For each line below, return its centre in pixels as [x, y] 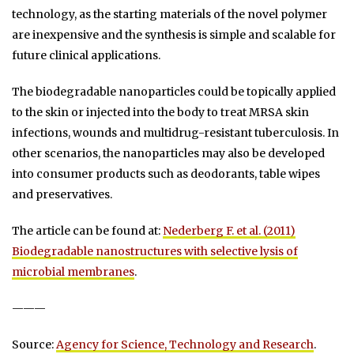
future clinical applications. [86, 56]
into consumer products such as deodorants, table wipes [166, 174]
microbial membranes [73, 272]
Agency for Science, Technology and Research [185, 345]
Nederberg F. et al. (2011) [229, 231]
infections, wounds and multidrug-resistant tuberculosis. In [175, 133]
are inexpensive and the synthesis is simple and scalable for [174, 35]
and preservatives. [62, 195]
